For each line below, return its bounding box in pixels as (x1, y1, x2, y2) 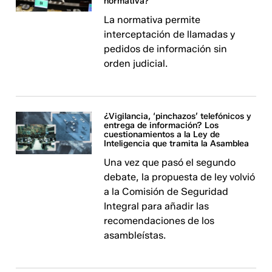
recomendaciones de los (104, 215, 215, 226)
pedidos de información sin (104, 43, 228, 55)
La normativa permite (104, 14, 201, 25)
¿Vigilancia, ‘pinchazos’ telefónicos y (104, 111, 252, 121)
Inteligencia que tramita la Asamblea (104, 138, 250, 149)
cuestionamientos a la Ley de (104, 129, 220, 140)
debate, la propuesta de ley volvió (104, 171, 256, 183)
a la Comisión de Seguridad (104, 186, 229, 197)
